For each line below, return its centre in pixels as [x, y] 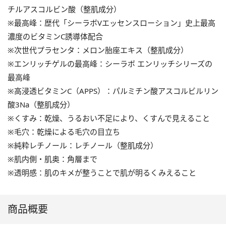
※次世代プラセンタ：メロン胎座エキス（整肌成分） [98, 50]
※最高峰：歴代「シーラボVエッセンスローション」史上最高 [111, 23]
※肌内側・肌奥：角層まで [52, 159]
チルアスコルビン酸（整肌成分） [64, 9]
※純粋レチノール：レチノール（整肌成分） [83, 146]
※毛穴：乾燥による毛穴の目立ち [64, 132]
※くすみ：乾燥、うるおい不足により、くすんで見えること [109, 118]
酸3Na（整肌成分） [41, 105]
